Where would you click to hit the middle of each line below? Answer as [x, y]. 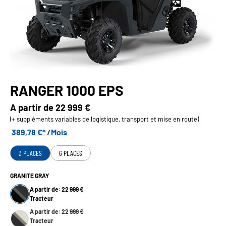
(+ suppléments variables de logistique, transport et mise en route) [104, 119]
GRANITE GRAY [30, 175]
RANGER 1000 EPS [67, 90]
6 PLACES [71, 153]
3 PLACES [30, 153]
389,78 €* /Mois [39, 132]
